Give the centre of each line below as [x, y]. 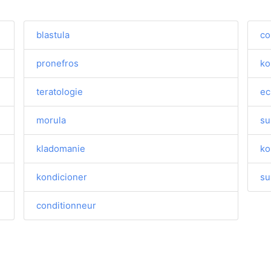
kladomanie [61, 149]
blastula [53, 35]
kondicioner [62, 177]
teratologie [60, 92]
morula [51, 120]
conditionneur [67, 205]
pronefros [58, 63]
